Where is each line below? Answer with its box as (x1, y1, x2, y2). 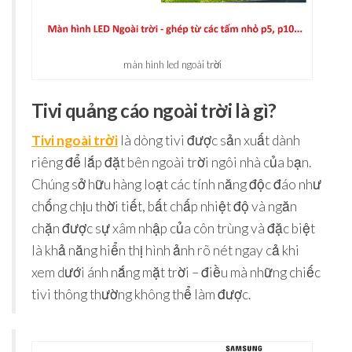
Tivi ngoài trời (31, 132, 118, 149)
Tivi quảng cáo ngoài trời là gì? (31, 99, 277, 123)
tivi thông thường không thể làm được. (31, 286, 255, 303)
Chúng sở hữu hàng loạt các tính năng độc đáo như (31, 176, 321, 193)
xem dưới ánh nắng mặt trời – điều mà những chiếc (31, 264, 321, 281)
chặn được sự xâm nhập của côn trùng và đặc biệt (31, 220, 315, 237)
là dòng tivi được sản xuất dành (118, 132, 300, 149)
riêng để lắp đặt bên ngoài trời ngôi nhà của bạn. (31, 154, 311, 171)
